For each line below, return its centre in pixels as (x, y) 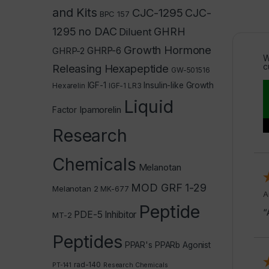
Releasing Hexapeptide (111, 68)
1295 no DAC (85, 31)
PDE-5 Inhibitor (105, 214)
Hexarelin (69, 85)
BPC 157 (114, 14)
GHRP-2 (69, 50)
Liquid (148, 106)
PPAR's (138, 245)
